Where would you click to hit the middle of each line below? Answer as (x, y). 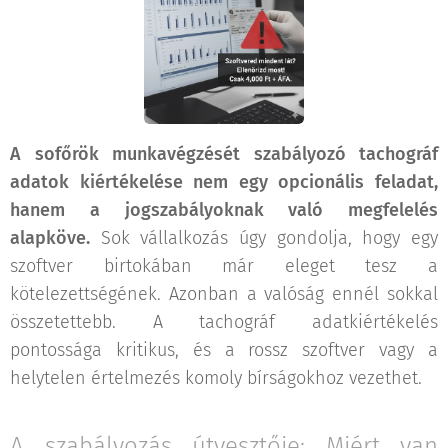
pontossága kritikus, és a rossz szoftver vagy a (224, 350)
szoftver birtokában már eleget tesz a (224, 266)
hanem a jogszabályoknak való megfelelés (224, 210)
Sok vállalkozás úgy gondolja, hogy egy (264, 238)
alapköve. (50, 238)
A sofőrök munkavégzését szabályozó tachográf (224, 154)
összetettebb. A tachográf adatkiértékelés (224, 322)
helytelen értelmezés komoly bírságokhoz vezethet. (216, 378)
